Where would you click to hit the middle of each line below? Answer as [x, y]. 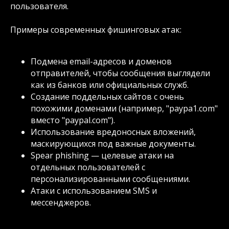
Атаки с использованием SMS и [94, 191]
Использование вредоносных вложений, [113, 132]
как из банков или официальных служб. [110, 85]
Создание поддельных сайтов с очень [107, 97]
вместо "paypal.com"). [73, 120]
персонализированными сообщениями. [110, 179]
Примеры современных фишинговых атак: [96, 30]
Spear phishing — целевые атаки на [102, 155]
